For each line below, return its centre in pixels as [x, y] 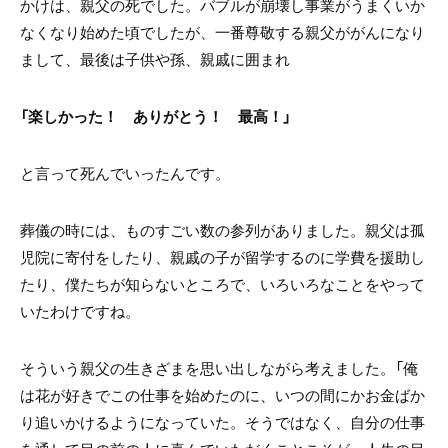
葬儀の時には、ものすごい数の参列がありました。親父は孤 [222, 230]
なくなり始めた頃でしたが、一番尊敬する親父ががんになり [222, 32]
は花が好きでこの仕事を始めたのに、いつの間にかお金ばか [222, 395]
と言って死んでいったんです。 [125, 173]
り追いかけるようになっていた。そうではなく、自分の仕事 [222, 422]
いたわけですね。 [80, 311]
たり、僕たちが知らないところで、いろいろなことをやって [222, 284]
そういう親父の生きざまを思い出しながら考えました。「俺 [219, 368]
